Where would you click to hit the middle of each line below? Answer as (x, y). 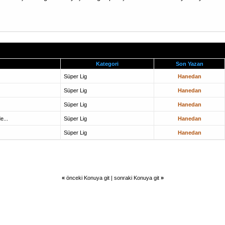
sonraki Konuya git (136, 178)
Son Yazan (189, 64)
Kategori (107, 64)
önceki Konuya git (88, 178)
